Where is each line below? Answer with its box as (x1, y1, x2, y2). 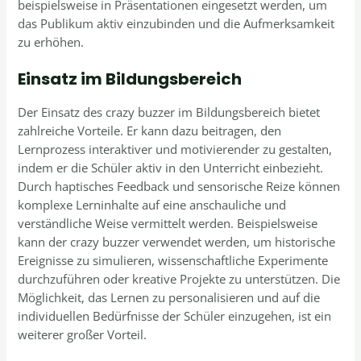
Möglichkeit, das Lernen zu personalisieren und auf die (18, 288, 321, 305)
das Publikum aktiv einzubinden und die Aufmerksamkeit (18, 15, 335, 32)
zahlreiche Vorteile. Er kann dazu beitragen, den (18, 122, 282, 139)
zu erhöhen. (18, 34, 85, 51)
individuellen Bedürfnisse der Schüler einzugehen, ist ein (18, 307, 332, 324)
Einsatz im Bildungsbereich (18, 67, 243, 90)
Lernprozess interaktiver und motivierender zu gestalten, (18, 140, 333, 157)
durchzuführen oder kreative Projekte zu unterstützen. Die (18, 270, 341, 287)
